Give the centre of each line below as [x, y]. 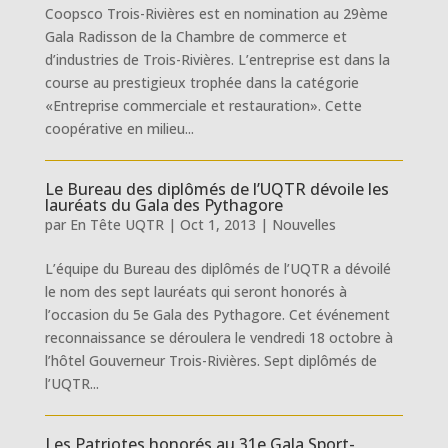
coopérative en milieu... [119, 128]
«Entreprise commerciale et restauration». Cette [203, 105]
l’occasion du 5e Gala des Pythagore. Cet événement [217, 314]
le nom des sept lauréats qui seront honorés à [195, 291]
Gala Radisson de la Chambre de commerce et [195, 36]
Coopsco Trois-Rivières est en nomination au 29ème [216, 13]
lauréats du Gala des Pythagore [163, 205]
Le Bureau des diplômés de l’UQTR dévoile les [216, 189]
